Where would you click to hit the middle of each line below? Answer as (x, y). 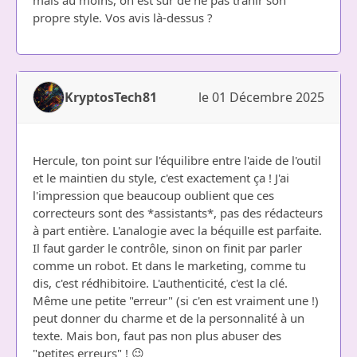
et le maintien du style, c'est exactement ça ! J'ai (161, 178)
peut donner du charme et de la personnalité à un (169, 318)
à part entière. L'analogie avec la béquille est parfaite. (177, 230)
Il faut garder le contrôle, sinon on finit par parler (167, 248)
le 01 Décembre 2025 (261, 97)
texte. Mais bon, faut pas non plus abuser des (157, 335)
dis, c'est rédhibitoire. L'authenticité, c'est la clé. (160, 283)
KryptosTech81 (111, 97)
